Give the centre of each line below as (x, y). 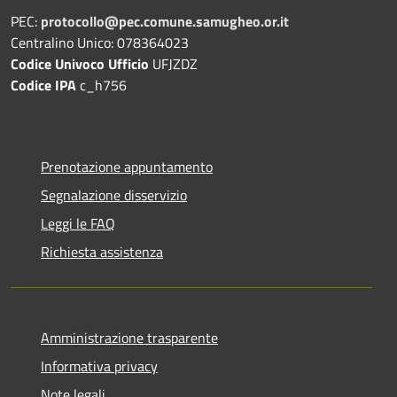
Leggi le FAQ (78, 223)
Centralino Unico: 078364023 (100, 42)
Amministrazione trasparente (129, 337)
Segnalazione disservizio (114, 195)
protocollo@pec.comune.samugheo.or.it (165, 21)
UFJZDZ (173, 63)
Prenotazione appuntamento (127, 166)
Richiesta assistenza (102, 251)
